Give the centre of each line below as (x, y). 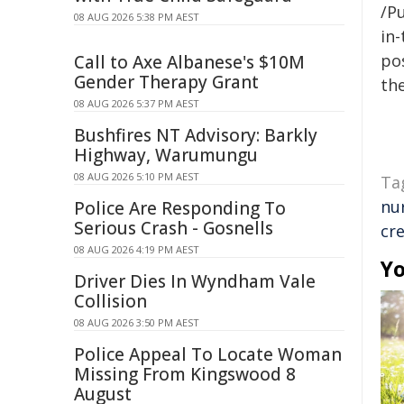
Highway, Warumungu (166, 155)
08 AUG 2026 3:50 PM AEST (137, 322)
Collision (110, 301)
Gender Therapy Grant (166, 82)
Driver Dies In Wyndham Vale (195, 281)
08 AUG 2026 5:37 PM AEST (137, 103)
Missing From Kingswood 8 (185, 374)
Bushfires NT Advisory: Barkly (196, 135)
